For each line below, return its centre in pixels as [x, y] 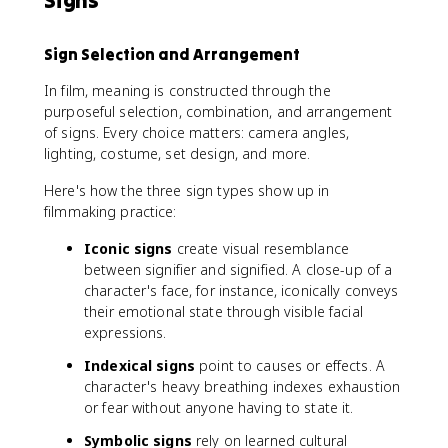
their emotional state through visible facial [223, 311]
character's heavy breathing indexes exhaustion [242, 386]
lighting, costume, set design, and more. [177, 153]
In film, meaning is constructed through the [187, 90]
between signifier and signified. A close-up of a [238, 269]
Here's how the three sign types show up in [187, 190]
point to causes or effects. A [289, 365]
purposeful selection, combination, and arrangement [218, 111]
